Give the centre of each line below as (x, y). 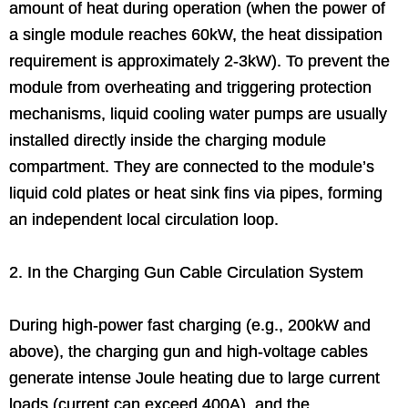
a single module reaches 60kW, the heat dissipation (196, 34)
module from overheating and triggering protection (190, 87)
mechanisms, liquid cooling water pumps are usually (198, 113)
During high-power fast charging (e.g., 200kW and (190, 325)
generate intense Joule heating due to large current (194, 377)
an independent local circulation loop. (144, 219)
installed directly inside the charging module (168, 140)
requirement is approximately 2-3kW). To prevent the (199, 61)
